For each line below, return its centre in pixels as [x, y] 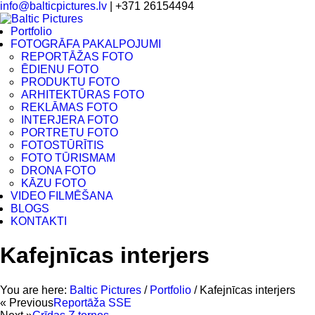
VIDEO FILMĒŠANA [62, 196]
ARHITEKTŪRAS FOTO [83, 95]
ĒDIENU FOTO [60, 69]
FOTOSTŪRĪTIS [63, 145]
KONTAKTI [39, 221]
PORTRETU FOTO [70, 133]
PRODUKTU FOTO [70, 82]
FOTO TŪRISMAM [68, 158]
